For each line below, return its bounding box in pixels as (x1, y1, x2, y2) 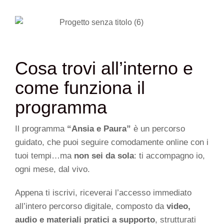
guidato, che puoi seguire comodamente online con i (15, 137, 208, 147)
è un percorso (131, 123, 185, 133)
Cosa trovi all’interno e (15, 57, 193, 78)
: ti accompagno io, (134, 150, 205, 160)
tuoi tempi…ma (15, 150, 74, 160)
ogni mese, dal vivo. (15, 164, 90, 174)
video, (166, 201, 190, 211)
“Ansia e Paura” (67, 123, 131, 133)
